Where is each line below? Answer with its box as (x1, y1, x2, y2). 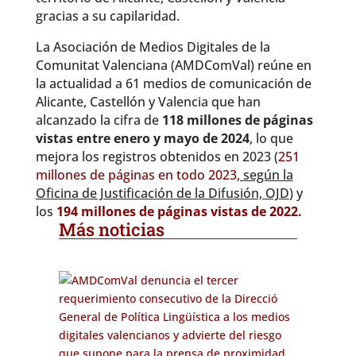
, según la (236, 166, 293, 184)
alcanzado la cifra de (35, 111, 162, 129)
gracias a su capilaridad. (35, 7, 180, 25)
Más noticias (58, 218, 164, 241)
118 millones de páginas (161, 111, 313, 129)
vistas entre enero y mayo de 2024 (35, 130, 250, 147)
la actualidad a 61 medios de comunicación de (35, 75, 311, 92)
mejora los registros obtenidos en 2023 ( (35, 148, 278, 165)
